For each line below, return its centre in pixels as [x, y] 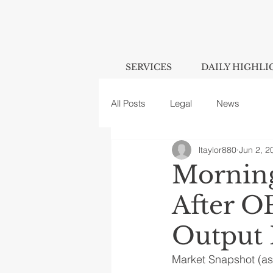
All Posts [128, 103]
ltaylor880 [218, 150]
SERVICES [149, 67]
